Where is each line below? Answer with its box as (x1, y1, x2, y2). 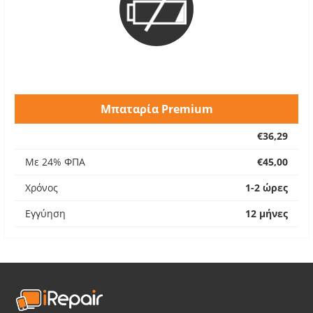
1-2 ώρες (245, 181, 288, 194)
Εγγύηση (25, 207, 66, 220)
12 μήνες (245, 207, 288, 220)
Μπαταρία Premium (100, 101, 213, 117)
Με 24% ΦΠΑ (25, 155, 85, 168)
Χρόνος (25, 181, 58, 194)
